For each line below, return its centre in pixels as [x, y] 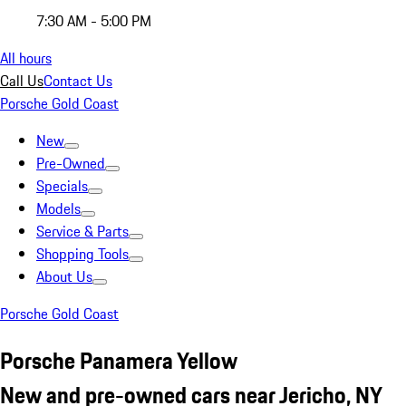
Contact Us [78, 81]
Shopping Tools [82, 254]
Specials [62, 186]
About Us [64, 276]
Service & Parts [82, 231]
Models [58, 208]
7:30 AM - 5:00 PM [94, 21]
